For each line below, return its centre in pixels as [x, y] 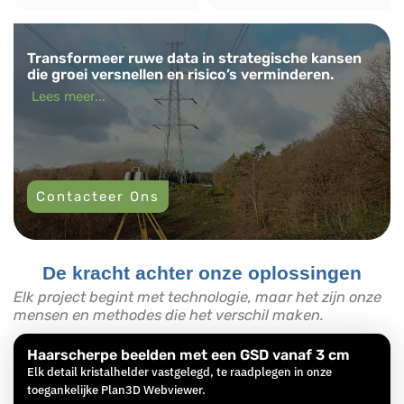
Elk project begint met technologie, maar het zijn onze [197, 298]
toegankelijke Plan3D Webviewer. [116, 390]
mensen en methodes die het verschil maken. [169, 316]
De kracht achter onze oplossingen [202, 273]
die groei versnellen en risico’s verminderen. [180, 75]
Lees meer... [69, 97]
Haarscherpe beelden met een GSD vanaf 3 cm [188, 355]
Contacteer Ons [98, 197]
